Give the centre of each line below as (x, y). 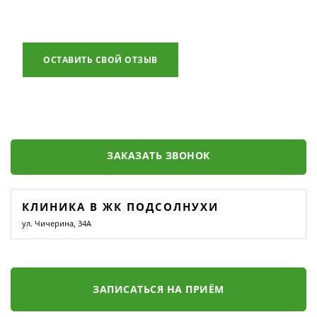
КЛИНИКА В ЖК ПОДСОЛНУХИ (120, 207)
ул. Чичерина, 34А (57, 223)
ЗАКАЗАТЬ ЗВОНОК (158, 155)
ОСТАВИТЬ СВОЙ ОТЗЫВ (100, 60)
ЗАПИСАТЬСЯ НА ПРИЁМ (158, 289)
